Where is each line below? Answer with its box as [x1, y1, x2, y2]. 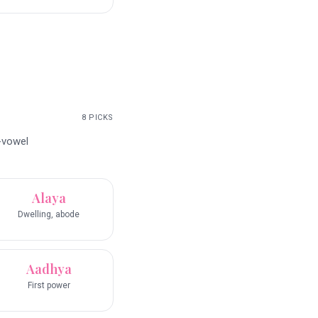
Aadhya [26, 261, 72, 278]
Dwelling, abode [18, 209, 79, 220]
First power [27, 280, 70, 291]
